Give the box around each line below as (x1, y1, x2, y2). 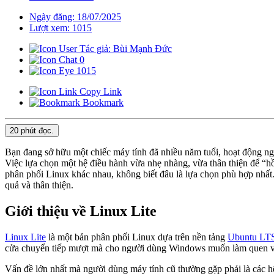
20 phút (10, 126, 36, 136)
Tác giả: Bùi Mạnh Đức (77, 43, 172, 54)
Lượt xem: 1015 (29, 23, 92, 34)
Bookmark (80, 97, 124, 108)
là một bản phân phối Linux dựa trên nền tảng (46, 232, 228, 243)
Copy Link (77, 86, 122, 97)
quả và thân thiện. (5, 180, 73, 191)
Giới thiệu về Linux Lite (5, 203, 157, 220)
